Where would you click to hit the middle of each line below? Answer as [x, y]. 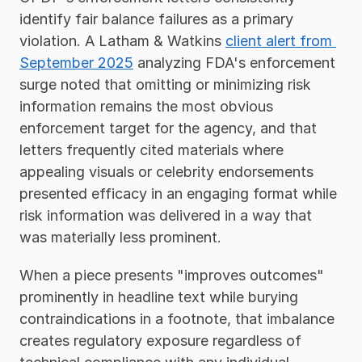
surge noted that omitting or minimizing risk [165, 85]
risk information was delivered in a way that [166, 216]
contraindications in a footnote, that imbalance [177, 319]
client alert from [279, 41]
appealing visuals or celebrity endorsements [166, 172]
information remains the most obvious [146, 107]
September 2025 [76, 63]
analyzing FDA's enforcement [234, 63]
